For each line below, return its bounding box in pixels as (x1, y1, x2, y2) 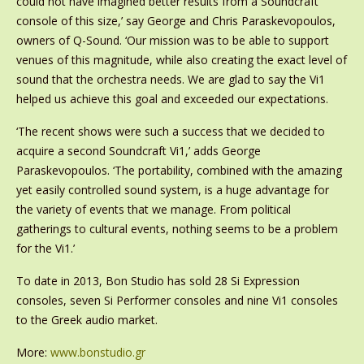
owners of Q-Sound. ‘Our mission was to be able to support (15, 32, 329, 49)
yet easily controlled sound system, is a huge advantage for (15, 182, 329, 198)
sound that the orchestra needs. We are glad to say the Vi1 (15, 71, 325, 88)
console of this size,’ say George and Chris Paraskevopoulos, (15, 13, 336, 29)
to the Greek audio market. (15, 312, 158, 328)
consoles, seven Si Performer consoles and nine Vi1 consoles (15, 292, 338, 309)
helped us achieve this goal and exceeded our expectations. (15, 91, 328, 107)
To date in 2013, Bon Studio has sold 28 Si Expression (15, 273, 300, 289)
